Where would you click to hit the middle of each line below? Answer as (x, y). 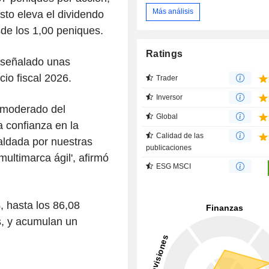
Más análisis (173, 12)
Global (167, 116)
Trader (167, 78)
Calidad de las (180, 135)
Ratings (165, 53)
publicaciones (169, 147)
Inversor (170, 97)
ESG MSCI (174, 166)
